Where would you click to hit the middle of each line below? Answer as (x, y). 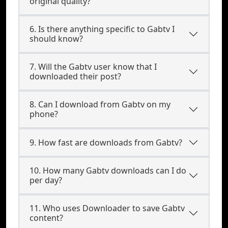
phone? (44, 114)
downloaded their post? (75, 76)
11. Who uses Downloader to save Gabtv (107, 208)
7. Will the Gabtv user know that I (93, 67)
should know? (56, 39)
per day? (46, 180)
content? (46, 218)
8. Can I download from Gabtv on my (100, 104)
